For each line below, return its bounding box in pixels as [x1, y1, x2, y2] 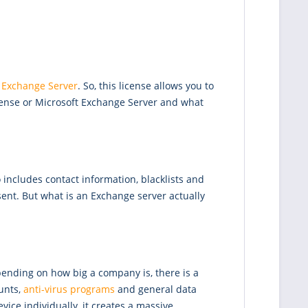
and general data [115, 283, 197, 296]
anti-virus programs [23, 283, 115, 296]
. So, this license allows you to [78, 79, 214, 93]
